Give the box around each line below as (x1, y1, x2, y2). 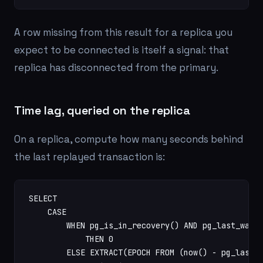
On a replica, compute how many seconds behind (14, 133, 243, 146)
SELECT (29, 193, 57, 204)
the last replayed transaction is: (14, 150, 165, 163)
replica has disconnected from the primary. (14, 61, 218, 74)
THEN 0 (29, 234, 113, 244)
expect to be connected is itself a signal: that (14, 43, 229, 56)
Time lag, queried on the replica (14, 103, 190, 118)
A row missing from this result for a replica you (14, 26, 232, 39)
